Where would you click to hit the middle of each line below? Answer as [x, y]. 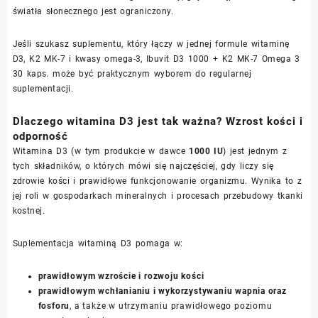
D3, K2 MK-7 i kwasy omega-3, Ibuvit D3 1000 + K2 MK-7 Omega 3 [156, 59]
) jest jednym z [255, 151]
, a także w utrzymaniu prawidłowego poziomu [171, 306]
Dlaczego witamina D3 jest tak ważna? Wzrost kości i [158, 121]
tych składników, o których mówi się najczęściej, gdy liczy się [143, 166]
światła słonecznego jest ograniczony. [93, 11]
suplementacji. [43, 88]
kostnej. [29, 210]
